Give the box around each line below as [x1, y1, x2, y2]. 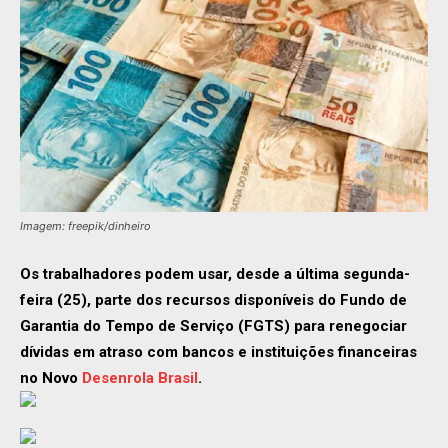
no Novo [20, 369, 82, 387]
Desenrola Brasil [82, 369, 198, 387]
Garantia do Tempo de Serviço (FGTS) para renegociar [20, 317, 407, 335]
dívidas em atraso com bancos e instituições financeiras [20, 343, 417, 361]
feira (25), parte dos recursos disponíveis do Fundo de [20, 291, 407, 309]
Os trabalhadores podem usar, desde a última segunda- [20, 265, 410, 283]
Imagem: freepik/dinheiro [20, 219, 151, 233]
